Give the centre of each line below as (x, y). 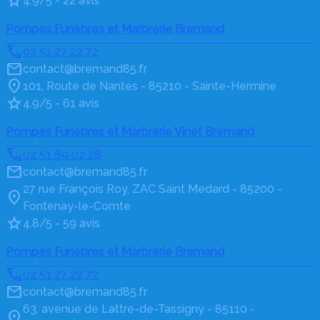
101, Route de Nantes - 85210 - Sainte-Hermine (150, 86)
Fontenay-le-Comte (77, 206)
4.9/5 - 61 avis (61, 104)
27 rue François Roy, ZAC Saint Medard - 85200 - (152, 189)
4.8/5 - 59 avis (61, 224)
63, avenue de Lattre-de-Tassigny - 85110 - (139, 309)
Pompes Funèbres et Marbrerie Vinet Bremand (130, 132)
